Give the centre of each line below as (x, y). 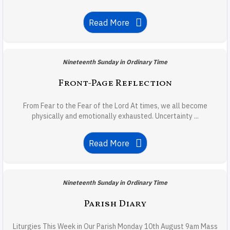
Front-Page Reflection (115, 83)
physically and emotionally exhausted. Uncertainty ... (115, 116)
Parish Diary (115, 204)
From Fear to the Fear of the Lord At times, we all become (115, 106)
